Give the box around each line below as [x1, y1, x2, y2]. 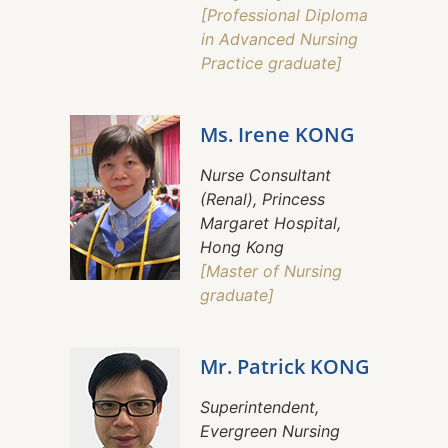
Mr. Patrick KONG [200, 353, 370, 381]
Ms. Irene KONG [200, 121, 355, 149]
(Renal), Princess [200, 189, 325, 210]
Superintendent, [200, 397, 319, 418]
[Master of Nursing [200, 261, 342, 282]
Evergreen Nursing [200, 421, 340, 442]
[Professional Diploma [201, 5, 368, 26]
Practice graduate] [201, 53, 342, 74]
